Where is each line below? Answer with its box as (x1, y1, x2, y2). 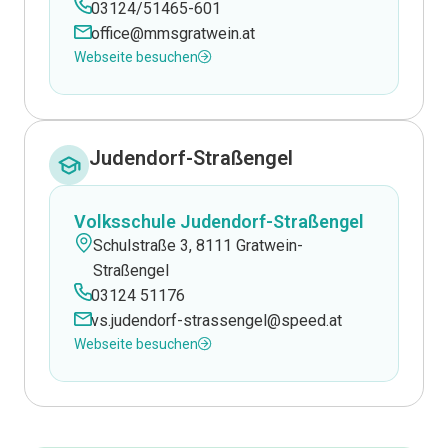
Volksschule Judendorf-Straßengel (74, 211, 364, 232)
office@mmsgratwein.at (90, 24, 255, 43)
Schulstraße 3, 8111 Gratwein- (92, 236, 303, 255)
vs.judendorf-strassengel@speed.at (90, 311, 342, 330)
